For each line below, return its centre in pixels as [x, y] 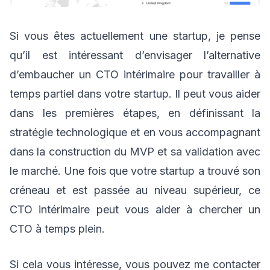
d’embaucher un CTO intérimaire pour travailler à [135, 75]
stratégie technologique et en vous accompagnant [135, 133]
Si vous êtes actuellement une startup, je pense [135, 36]
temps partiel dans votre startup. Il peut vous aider [135, 94]
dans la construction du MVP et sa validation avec [135, 152]
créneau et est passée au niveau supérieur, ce [135, 190]
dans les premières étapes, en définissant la [135, 113]
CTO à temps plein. [57, 229]
